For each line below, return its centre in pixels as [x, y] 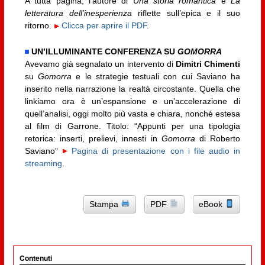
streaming [43, 163]
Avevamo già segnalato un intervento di [100, 64]
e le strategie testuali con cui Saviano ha [156, 76]
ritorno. [39, 26]
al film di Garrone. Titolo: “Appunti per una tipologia [132, 126]
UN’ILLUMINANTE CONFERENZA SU [104, 51]
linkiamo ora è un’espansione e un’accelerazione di [132, 101]
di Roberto [218, 138]
